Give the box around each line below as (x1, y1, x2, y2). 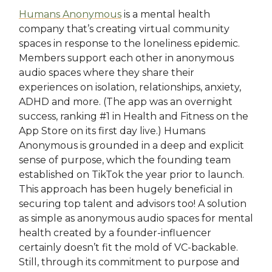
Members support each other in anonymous (19, 52, 234, 64)
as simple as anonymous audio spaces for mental (19, 212, 253, 224)
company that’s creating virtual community (19, 22, 229, 35)
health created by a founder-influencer (19, 226, 211, 239)
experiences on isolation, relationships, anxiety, (19, 81, 241, 93)
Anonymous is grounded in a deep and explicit (19, 139, 244, 151)
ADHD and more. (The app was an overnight (19, 95, 233, 107)
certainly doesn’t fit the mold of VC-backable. (19, 241, 238, 253)
